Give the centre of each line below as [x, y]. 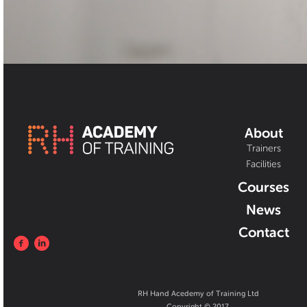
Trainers [263, 148]
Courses [264, 187]
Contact [263, 232]
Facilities [264, 164]
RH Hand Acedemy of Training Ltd [199, 293]
